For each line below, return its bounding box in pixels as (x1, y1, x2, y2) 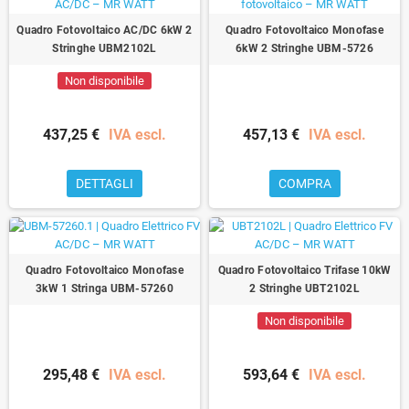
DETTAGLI (76, 175, 133, 191)
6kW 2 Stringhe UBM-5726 (236, 41, 373, 55)
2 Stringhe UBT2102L (249, 281, 360, 295)
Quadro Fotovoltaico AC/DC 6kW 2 (16, 23, 193, 37)
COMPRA (278, 175, 331, 191)
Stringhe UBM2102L (52, 41, 157, 55)
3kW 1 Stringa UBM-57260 (36, 281, 173, 295)
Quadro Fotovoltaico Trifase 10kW (217, 263, 392, 277)
